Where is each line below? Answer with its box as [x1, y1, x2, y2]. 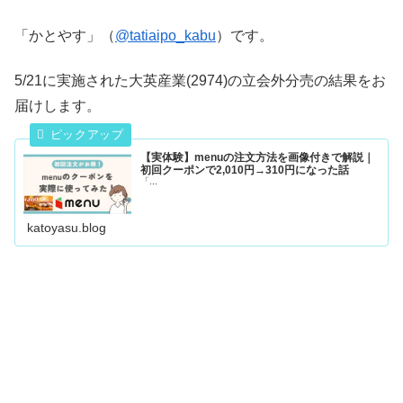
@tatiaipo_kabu [115, 27, 216, 43]
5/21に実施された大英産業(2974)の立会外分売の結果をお [14, 73, 386, 89]
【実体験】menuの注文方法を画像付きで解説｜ [140, 150, 375, 164]
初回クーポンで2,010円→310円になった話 [140, 163, 350, 176]
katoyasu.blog [27, 219, 107, 235]
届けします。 [14, 98, 101, 114]
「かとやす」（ [14, 27, 115, 43]
